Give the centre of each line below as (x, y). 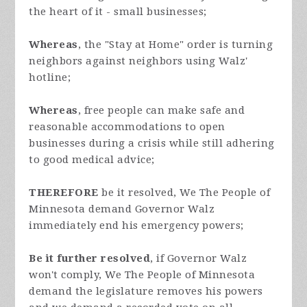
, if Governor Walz (199, 259)
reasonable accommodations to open (127, 127)
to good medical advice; (92, 160)
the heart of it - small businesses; (118, 12)
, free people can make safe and (161, 111)
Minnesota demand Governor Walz (122, 209)
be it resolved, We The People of (184, 193)
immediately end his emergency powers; (136, 226)
